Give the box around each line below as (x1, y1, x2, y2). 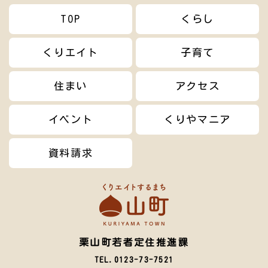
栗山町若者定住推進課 (79, 237, 189, 248)
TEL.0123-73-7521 (94, 256, 174, 264)
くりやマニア (163, 114, 232, 125)
